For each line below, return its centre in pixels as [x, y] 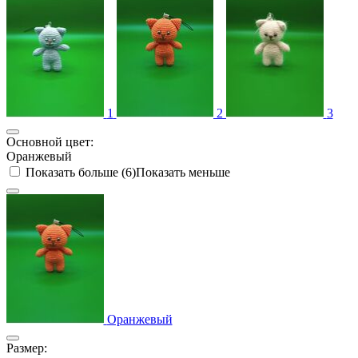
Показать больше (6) [81, 172]
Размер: [27, 348]
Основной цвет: [50, 141]
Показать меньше [183, 172]
